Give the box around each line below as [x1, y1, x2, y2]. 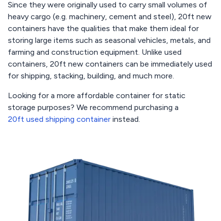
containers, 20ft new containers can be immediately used [8, 59, 212, 69]
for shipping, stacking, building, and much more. [8, 71, 174, 80]
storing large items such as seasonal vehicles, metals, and [8, 36, 211, 45]
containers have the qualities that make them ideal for [8, 24, 199, 33]
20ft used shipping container [8, 114, 110, 124]
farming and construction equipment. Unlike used [8, 47, 182, 57]
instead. [112, 114, 140, 124]
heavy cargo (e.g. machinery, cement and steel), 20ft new [8, 12, 212, 21]
